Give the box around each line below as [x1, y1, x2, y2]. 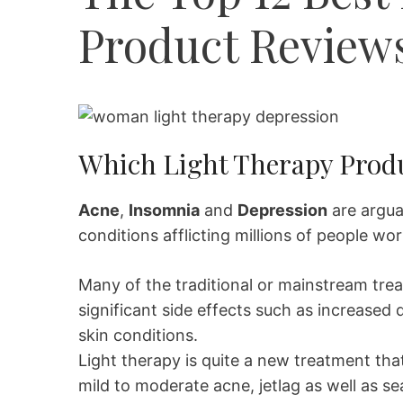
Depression [237, 201, 327, 219]
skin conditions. [78, 326, 198, 345]
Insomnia [129, 201, 200, 219]
